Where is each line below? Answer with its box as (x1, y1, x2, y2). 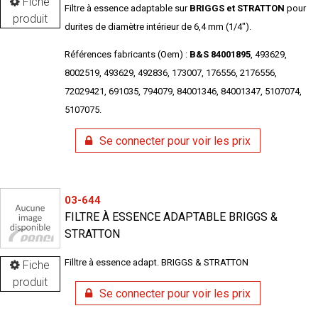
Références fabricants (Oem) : (64, 49, 190, 60)
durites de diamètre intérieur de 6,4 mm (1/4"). (64, 21, 251, 33)
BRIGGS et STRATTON (187, 3, 285, 14)
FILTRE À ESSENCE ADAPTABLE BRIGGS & (64, 210, 278, 224)
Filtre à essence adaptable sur (64, 3, 187, 14)
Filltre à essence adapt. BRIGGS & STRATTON (64, 257, 248, 268)
